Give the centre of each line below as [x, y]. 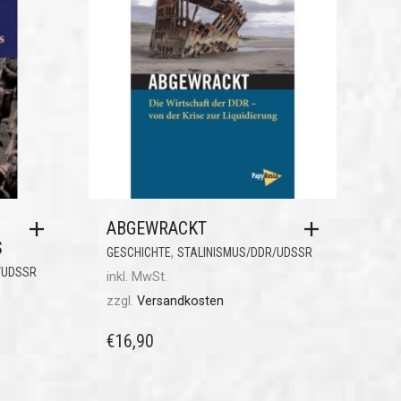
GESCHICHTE [138, 253]
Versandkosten [180, 302]
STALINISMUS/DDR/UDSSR [244, 253]
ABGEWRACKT [156, 229]
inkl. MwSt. [137, 277]
